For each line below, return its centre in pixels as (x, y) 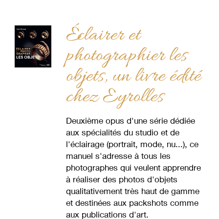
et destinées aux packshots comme (132, 203)
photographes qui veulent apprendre (133, 167)
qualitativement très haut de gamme (132, 191)
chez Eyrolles (115, 97)
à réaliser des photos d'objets (121, 179)
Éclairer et (103, 35)
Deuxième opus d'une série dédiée (130, 120)
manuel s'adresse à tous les (118, 156)
